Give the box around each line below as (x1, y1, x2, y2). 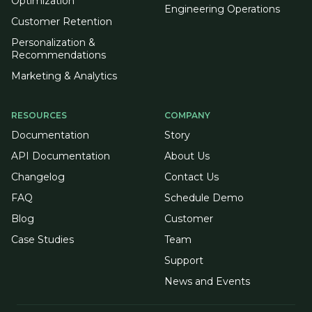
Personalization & (11, 36, 95, 49)
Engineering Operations (164, 3, 280, 15)
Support (164, 254, 203, 267)
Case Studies (11, 233, 74, 246)
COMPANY (164, 110, 210, 120)
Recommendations (11, 49, 106, 61)
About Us (164, 150, 210, 162)
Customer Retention (11, 15, 112, 28)
